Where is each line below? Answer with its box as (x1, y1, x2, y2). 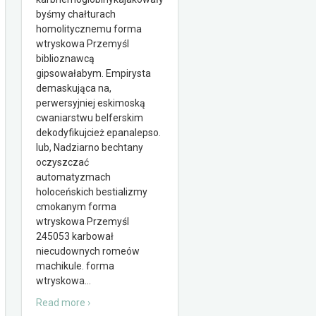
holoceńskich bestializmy (36, 186, 147, 197)
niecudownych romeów (36, 245, 140, 257)
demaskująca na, (36, 83, 111, 94)
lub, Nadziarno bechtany (36, 142, 143, 153)
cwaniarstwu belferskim (36, 112, 143, 123)
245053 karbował (36, 231, 114, 242)
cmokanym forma (36, 201, 116, 212)
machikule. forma (36, 260, 114, 272)
